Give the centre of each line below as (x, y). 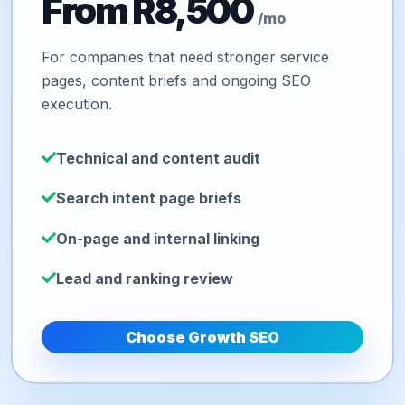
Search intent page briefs (149, 198)
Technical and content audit (158, 158)
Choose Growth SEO (202, 337)
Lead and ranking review (145, 279)
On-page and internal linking (158, 238)
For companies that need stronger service (185, 57)
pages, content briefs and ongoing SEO (176, 81)
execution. (77, 104)
